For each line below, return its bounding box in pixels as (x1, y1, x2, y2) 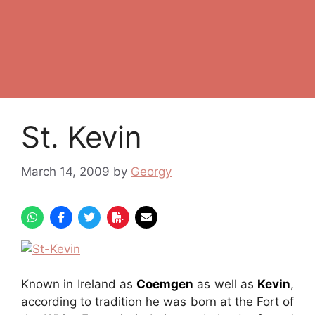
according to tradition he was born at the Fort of (21, 295, 294, 309)
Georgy (131, 164, 172, 179)
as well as (193, 277, 254, 291)
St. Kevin (21, 119, 142, 155)
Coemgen (136, 277, 193, 291)
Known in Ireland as (21, 277, 136, 291)
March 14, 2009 (21, 164, 110, 179)
